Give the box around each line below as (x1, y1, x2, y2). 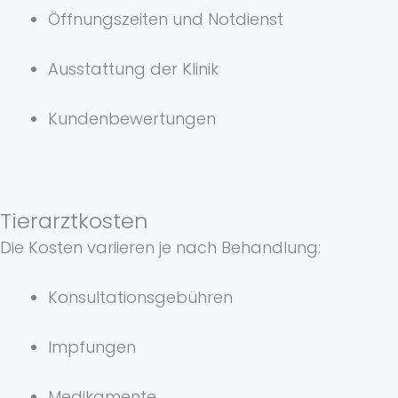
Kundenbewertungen (48, 107, 216, 131)
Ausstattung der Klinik (48, 58, 219, 81)
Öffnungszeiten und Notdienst (48, 8, 283, 31)
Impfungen (48, 336, 136, 359)
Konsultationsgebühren (48, 286, 233, 309)
